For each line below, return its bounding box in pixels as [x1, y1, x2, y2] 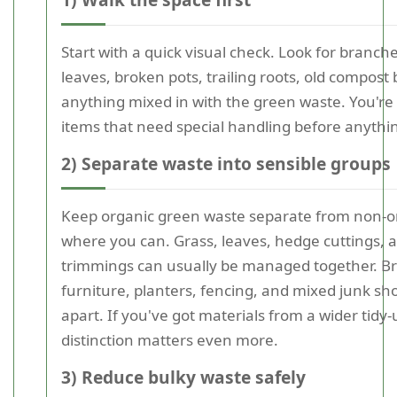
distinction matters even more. [61, 330, 278, 350]
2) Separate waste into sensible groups [61, 152, 391, 175]
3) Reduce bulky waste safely [61, 365, 306, 389]
